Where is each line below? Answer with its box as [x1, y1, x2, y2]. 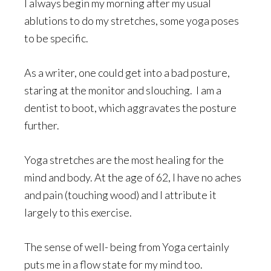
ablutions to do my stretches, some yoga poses [24, 13, 239, 27]
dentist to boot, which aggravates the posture [24, 100, 237, 114]
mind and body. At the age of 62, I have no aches [24, 170, 241, 184]
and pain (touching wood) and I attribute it [24, 188, 217, 201]
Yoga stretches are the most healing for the [24, 152, 224, 166]
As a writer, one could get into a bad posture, [24, 65, 230, 79]
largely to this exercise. [24, 205, 135, 219]
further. [24, 118, 59, 132]
